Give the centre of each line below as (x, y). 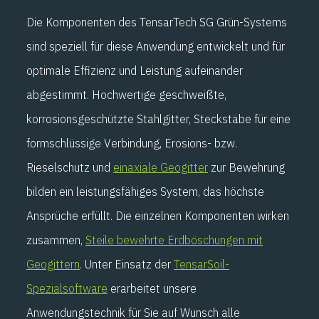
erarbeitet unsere (152, 288)
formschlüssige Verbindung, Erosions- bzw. (132, 143)
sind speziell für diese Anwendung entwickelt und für (156, 46)
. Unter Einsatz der (127, 264)
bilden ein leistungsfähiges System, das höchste (145, 191)
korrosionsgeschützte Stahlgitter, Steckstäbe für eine (158, 119)
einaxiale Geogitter (161, 167)
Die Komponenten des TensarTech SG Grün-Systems (157, 22)
